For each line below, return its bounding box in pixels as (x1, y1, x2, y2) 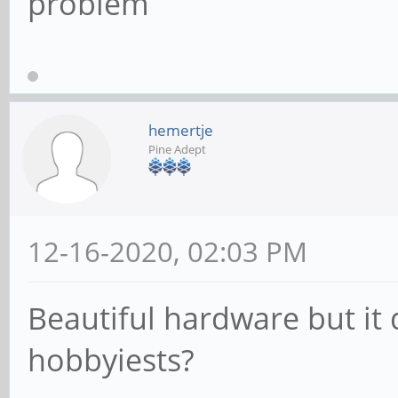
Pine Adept (148, 140, 206, 157)
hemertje (148, 119, 213, 140)
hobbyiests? (28, 338, 195, 380)
